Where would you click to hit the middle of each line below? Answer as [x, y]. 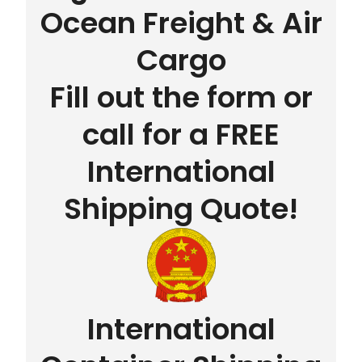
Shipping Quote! [181, 209]
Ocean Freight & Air [181, 23]
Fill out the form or [181, 98]
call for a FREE [181, 135]
